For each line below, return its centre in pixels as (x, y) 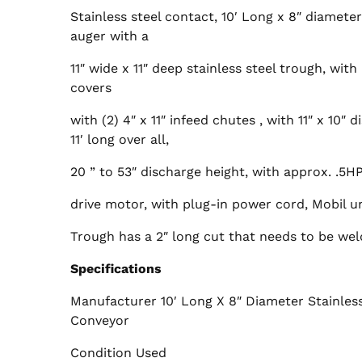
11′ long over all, (120, 139)
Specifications (116, 268)
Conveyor (100, 320)
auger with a (109, 36)
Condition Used (118, 352)
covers (91, 87)
